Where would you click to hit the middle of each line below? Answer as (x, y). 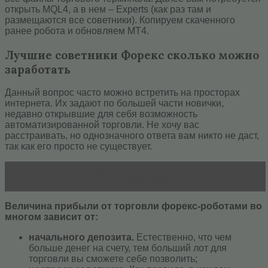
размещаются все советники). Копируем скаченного (120, 20)
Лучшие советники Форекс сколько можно (132, 55)
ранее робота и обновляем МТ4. (77, 31)
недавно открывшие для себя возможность (101, 114)
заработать (38, 69)
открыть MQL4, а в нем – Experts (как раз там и (108, 9)
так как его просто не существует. (78, 147)
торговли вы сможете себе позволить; (113, 259)
